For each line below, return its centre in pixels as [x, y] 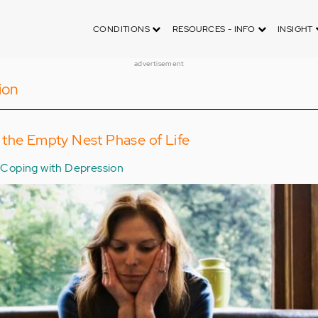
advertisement [159, 64]
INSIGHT [296, 29]
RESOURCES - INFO [215, 29]
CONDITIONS [122, 29]
